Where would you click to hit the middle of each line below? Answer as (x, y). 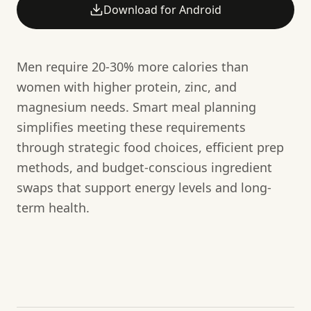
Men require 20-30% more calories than (133, 66)
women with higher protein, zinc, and (127, 86)
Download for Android (162, 9)
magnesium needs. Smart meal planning (136, 107)
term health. (53, 207)
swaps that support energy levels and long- (144, 187)
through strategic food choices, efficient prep (150, 147)
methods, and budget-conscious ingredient (144, 167)
